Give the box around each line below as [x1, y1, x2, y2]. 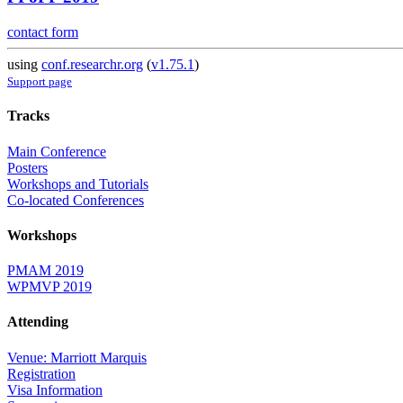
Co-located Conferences [7, 192, 144, 208]
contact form [7, 24, 78, 40]
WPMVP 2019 [7, 279, 92, 295]
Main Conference [7, 143, 106, 159]
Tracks [7, 108, 49, 124]
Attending [7, 314, 68, 330]
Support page [7, 75, 72, 89]
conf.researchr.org [41, 57, 143, 73]
